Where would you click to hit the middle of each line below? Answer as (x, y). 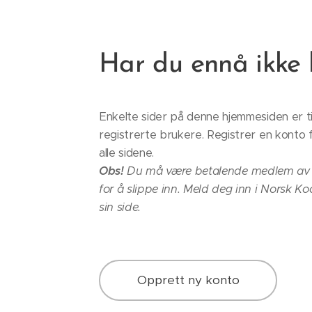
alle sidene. (127, 153)
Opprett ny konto (188, 280)
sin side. (120, 207)
